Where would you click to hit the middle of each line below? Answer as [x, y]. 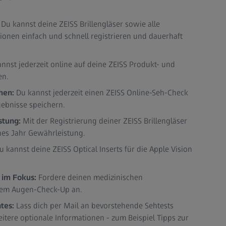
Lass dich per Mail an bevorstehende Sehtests [94, 206]
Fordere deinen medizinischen [89, 177]
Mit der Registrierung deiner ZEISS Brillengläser [105, 121]
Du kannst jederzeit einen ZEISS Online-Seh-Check [101, 93]
